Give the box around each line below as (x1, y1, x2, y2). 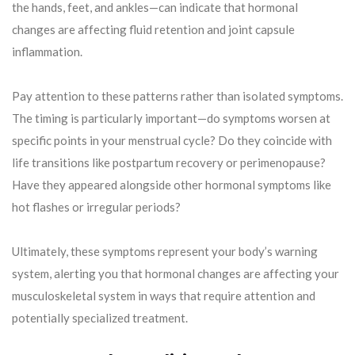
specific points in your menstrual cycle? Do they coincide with (12, 133, 332, 148)
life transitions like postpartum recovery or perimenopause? (12, 155, 326, 170)
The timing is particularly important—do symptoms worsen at (12, 111, 330, 126)
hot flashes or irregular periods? (12, 200, 181, 215)
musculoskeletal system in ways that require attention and (12, 288, 315, 303)
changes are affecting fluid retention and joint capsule (12, 22, 295, 37)
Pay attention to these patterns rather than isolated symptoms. (12, 89, 343, 104)
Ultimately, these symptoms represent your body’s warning (12, 244, 318, 259)
